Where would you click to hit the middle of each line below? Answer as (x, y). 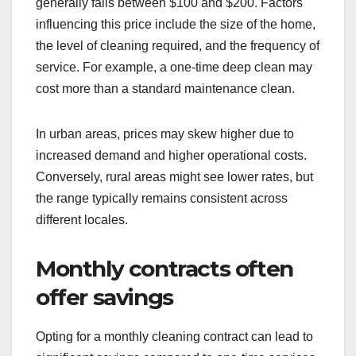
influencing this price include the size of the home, (176, 24)
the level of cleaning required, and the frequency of (178, 45)
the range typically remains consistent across (162, 198)
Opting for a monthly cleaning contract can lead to (174, 336)
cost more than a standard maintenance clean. (165, 88)
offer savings (104, 297)
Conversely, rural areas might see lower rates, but (174, 176)
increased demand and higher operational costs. (171, 155)
